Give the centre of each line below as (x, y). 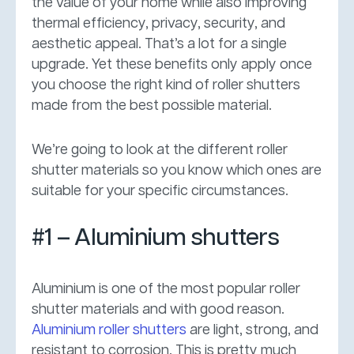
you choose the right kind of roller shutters (166, 85)
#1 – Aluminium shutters (155, 238)
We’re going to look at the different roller (160, 150)
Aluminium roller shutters (109, 330)
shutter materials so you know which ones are (177, 170)
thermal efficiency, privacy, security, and (158, 23)
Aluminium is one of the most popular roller (166, 289)
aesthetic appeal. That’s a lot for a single (159, 44)
